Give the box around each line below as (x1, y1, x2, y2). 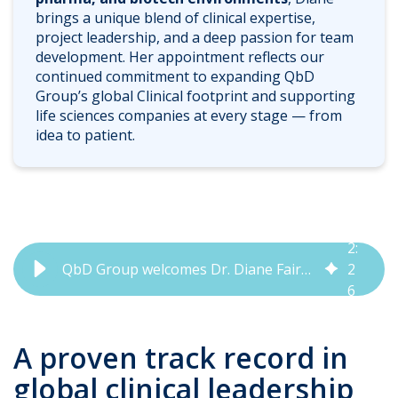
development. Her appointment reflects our (36, 46, 324, 67)
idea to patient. (36, 124, 135, 145)
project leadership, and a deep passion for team (36, 27, 354, 47)
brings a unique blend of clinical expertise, (36, 7, 315, 28)
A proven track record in (13, 338, 348, 377)
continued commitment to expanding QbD (36, 66, 314, 86)
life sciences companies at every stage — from (36, 105, 342, 125)
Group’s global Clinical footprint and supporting (36, 85, 355, 106)
